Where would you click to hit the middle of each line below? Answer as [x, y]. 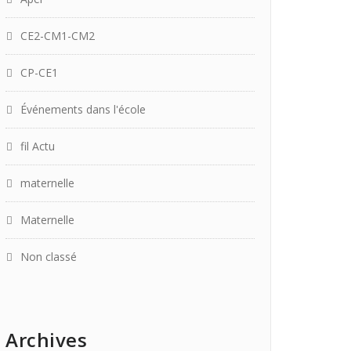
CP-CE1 [39, 72]
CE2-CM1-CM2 [58, 36]
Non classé [49, 257]
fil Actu [38, 146]
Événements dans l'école [83, 109]
